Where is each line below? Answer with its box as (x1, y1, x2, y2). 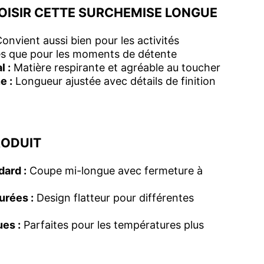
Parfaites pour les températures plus (21, 219, 204, 232)
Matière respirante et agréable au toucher (11, 61, 220, 74)
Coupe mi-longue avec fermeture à (27, 164, 203, 177)
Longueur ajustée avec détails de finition (12, 75, 216, 88)
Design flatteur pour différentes (34, 192, 194, 204)
